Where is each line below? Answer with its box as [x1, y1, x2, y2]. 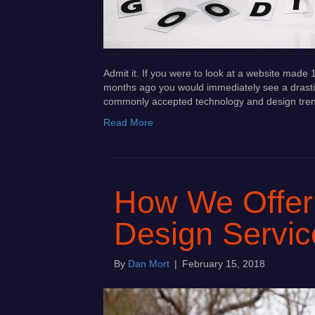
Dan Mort [128, 258, 169, 270]
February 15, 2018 [182, 258, 265, 270]
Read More [103, 117, 153, 129]
